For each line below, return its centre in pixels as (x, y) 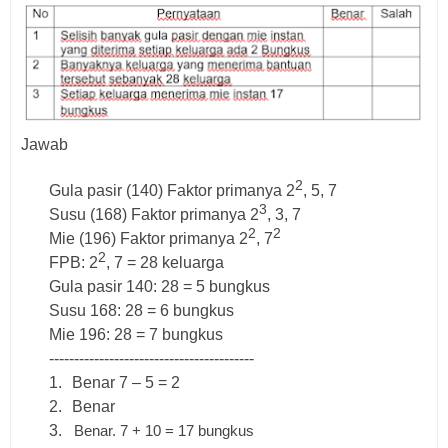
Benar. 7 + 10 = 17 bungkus (164, 431)
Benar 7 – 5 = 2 (126, 383)
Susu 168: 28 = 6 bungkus (142, 311)
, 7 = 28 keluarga (165, 263)
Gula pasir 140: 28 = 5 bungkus (160, 287)
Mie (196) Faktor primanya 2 (149, 239)
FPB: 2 (74, 263)
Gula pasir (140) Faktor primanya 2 (172, 191)
